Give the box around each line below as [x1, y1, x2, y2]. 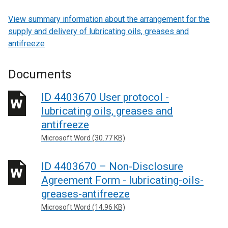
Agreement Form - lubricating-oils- [41, 174, 204, 186]
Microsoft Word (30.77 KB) [41, 134, 125, 142]
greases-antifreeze [41, 187, 130, 200]
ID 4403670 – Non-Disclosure [41, 160, 183, 173]
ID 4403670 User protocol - [41, 91, 169, 103]
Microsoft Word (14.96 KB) [41, 203, 125, 211]
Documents [8, 67, 71, 81]
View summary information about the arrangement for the [8, 14, 210, 24]
